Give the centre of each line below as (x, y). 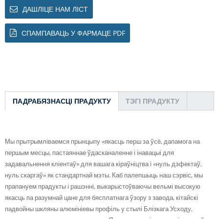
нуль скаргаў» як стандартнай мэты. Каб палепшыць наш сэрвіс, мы (104, 175)
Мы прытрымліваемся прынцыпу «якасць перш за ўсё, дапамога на (102, 141)
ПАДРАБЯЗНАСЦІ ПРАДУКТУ (62, 101)
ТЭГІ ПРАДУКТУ (153, 101)
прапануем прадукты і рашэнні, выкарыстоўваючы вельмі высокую (103, 186)
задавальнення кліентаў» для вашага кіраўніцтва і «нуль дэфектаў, (103, 164)
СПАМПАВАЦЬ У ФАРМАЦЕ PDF (73, 33)
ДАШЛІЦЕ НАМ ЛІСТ (55, 9)
